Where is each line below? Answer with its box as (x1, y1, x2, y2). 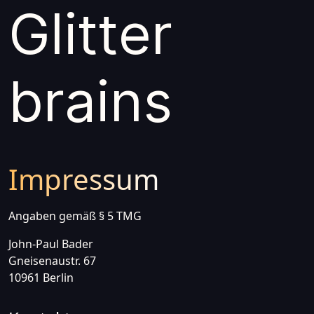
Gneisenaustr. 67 (8, 253, 96, 268)
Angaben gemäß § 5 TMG (8, 208, 142, 224)
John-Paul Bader (8, 236, 93, 252)
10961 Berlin (8, 270, 74, 285)
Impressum (8, 160, 159, 198)
